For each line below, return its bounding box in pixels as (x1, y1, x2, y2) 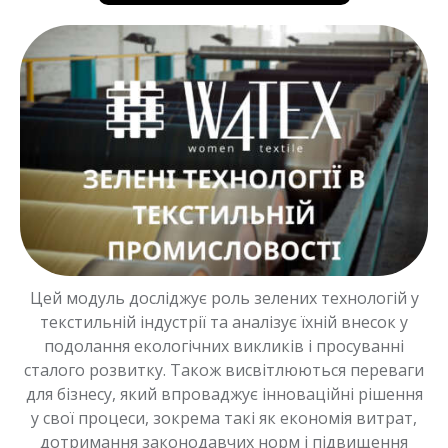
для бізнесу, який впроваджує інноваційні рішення (25, 382, 423, 405)
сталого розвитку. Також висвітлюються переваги (24, 358, 424, 381)
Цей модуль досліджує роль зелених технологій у (29, 286, 419, 309)
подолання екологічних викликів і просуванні (44, 334, 404, 357)
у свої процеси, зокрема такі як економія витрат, (31, 406, 417, 429)
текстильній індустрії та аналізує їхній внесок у (40, 310, 408, 333)
